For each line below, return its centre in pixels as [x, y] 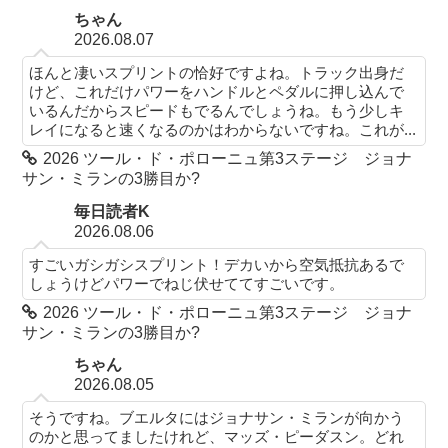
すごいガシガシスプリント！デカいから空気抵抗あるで [217, 264]
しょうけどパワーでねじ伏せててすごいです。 [187, 283]
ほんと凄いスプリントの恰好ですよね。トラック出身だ [217, 73]
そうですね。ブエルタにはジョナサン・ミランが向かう [217, 418]
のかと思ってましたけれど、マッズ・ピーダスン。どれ [217, 437]
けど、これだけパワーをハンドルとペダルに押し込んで [217, 92]
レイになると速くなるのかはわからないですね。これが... [223, 130]
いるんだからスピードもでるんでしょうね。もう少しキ [217, 111]
